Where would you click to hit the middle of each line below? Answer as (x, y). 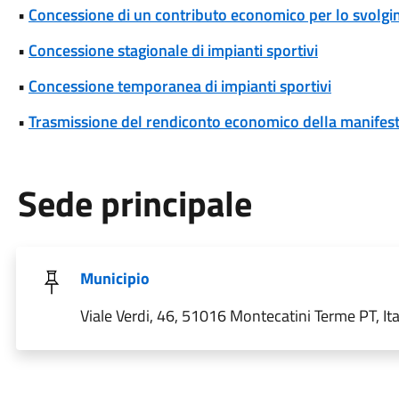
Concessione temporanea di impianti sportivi (179, 86)
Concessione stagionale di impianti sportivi (173, 50)
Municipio (114, 278)
